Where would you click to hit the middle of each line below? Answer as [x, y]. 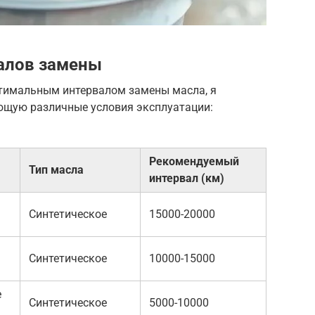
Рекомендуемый [194, 161]
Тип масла [56, 169]
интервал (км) [187, 178]
